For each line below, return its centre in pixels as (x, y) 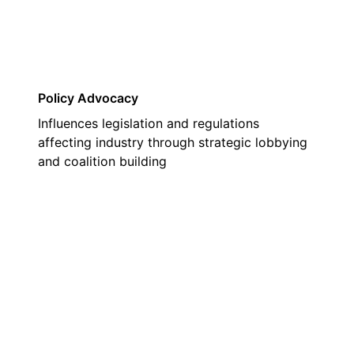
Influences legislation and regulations (149, 123)
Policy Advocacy (88, 98)
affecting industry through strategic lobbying (173, 142)
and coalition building (102, 161)
